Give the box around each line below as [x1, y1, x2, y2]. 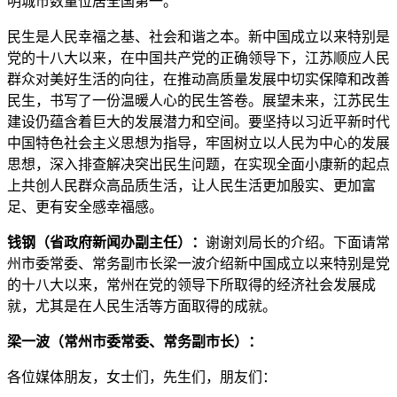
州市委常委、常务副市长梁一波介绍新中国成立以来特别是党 [7, 256, 390, 271]
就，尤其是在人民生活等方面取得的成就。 [7, 299, 276, 314]
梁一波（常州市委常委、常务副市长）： [7, 334, 262, 349]
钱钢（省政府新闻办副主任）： [7, 235, 206, 250]
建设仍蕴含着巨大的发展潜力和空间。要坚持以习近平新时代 [7, 114, 390, 129]
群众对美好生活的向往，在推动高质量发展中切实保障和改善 [7, 72, 390, 87]
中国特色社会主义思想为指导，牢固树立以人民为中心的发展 [7, 136, 390, 151]
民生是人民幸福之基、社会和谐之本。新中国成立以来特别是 [7, 29, 390, 44]
